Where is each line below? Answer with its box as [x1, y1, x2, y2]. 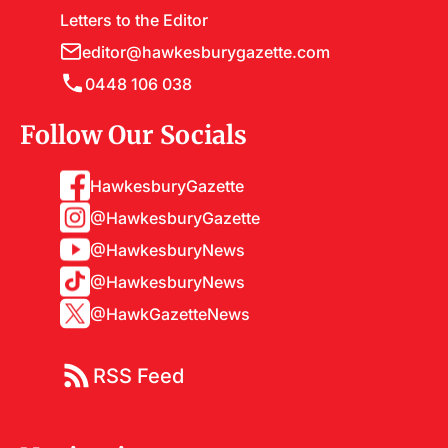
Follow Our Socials [20, 118, 247, 150]
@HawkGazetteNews [90, 303, 250, 323]
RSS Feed [93, 363, 184, 387]
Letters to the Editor [60, 9, 208, 29]
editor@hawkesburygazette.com [82, 41, 330, 61]
